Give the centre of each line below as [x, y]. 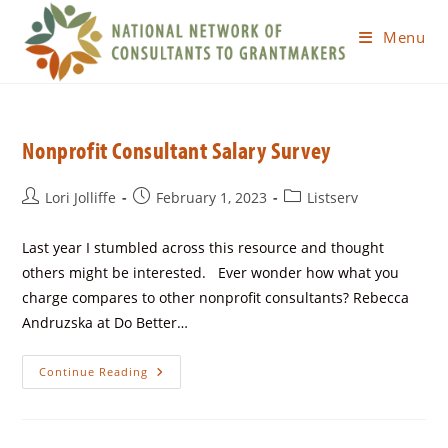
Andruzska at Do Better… [105, 322]
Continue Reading [94, 371]
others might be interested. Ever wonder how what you [211, 272]
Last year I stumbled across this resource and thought [203, 247]
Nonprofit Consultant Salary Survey [176, 150]
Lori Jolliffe [81, 197]
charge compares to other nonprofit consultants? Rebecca [216, 297]
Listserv [333, 197]
